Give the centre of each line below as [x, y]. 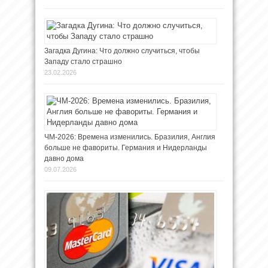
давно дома [64, 158]
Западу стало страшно [83, 61]
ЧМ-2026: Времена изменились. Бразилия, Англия [130, 137]
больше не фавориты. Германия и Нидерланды [126, 147]
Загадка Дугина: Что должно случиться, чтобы [122, 51]
